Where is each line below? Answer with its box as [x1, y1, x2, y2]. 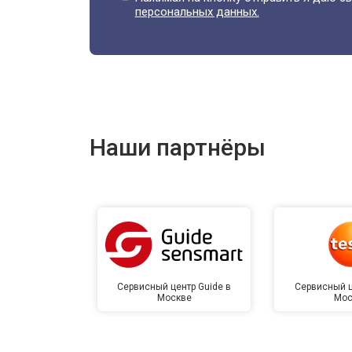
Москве [156, 291, 192, 303]
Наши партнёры [90, 133, 266, 161]
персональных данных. [134, 4, 259, 19]
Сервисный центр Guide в [117, 280, 232, 292]
